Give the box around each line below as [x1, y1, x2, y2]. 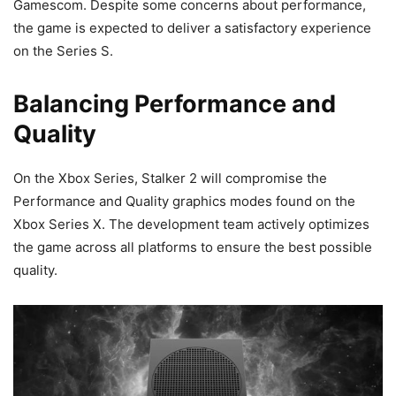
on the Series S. [13, 42, 113, 59]
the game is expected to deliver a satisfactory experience [13, 19, 371, 36]
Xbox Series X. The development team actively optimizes [13, 215, 369, 232]
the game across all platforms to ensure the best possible [13, 238, 372, 255]
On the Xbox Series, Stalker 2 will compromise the [13, 169, 327, 187]
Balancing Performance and [13, 88, 336, 118]
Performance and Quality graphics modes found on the [13, 192, 355, 209]
